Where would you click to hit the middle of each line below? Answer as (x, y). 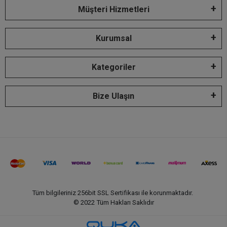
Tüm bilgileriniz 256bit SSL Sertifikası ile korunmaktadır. (113, 193)
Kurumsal (113, 39)
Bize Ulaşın (113, 96)
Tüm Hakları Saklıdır (125, 203)
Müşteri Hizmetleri (113, 10)
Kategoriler (113, 67)
